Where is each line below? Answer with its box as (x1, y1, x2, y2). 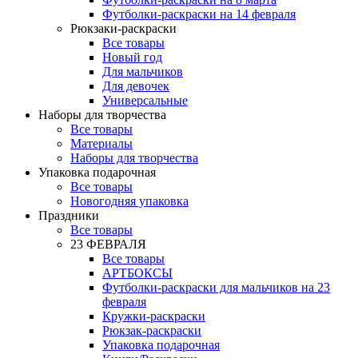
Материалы (70, 136, 133, 150)
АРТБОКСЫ (102, 265, 173, 280)
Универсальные (102, 93, 188, 107)
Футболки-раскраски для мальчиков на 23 (102, 280, 330, 294)
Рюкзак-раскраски (102, 323, 201, 337)
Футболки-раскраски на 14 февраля (102, 6, 296, 21)
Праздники (38, 208, 99, 222)
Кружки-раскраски (102, 308, 205, 323)
